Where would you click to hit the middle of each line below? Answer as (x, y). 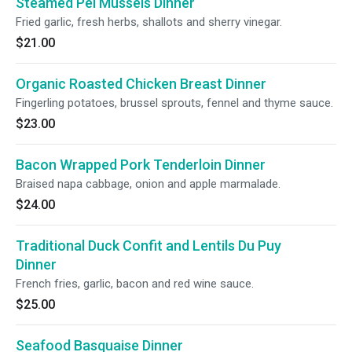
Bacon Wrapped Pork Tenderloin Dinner (141, 165)
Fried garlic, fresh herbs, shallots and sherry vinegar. (149, 22)
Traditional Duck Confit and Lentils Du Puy (148, 246)
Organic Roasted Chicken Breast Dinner (141, 84)
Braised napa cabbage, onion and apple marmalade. (148, 184)
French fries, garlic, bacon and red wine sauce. (135, 284)
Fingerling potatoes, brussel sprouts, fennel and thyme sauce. (174, 103)
